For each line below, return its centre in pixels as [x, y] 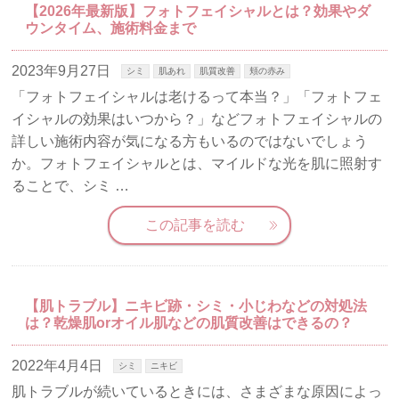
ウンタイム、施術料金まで [111, 28]
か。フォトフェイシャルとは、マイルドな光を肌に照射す [197, 164]
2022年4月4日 [57, 366]
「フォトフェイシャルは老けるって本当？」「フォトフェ [197, 97]
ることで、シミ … [71, 186]
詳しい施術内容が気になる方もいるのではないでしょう [190, 142]
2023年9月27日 [61, 71]
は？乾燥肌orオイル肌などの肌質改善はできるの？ [189, 323]
